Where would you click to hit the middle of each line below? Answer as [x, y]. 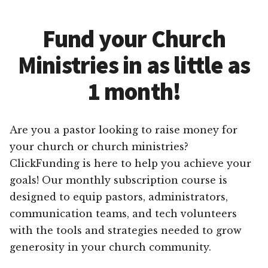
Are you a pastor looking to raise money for [124, 130]
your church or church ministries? [99, 146]
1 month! [134, 91]
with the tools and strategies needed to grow [126, 230]
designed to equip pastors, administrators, [119, 197]
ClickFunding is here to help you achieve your [130, 163]
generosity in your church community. [110, 247]
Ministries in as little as [134, 65]
